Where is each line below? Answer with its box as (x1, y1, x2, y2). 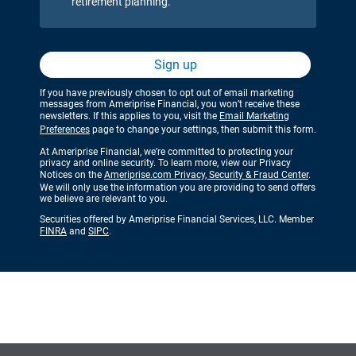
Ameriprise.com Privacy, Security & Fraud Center (104, 168, 308, 180)
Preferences (40, 123, 90, 135)
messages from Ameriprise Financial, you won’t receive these (40, 98, 300, 110)
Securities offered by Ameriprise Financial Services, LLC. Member (40, 213, 314, 225)
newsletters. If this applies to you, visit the (40, 110, 219, 122)
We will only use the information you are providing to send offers (40, 181, 315, 193)
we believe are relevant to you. (40, 192, 168, 204)
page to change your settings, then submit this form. (90, 123, 316, 135)
